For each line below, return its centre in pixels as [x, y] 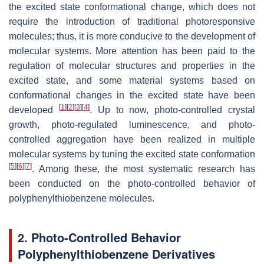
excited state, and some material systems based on [132, 80]
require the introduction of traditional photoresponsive [132, 21]
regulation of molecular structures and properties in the [132, 65]
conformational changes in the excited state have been [132, 95]
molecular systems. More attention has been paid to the [132, 51]
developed [34, 110]
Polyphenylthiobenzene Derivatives [116, 253]
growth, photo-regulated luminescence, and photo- [132, 124]
